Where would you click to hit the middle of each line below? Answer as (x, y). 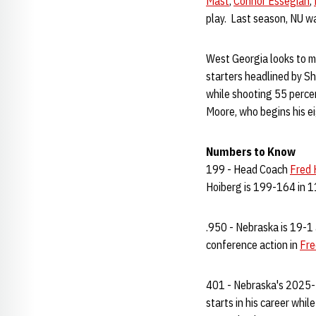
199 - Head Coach (248, 169)
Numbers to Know (251, 152)
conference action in (253, 245)
